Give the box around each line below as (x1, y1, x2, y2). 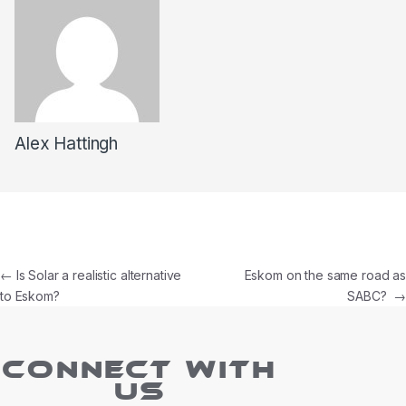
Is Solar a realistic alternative (12, 266, 182, 283)
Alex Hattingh (14, 132, 119, 154)
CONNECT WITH (3, 357, 277, 385)
